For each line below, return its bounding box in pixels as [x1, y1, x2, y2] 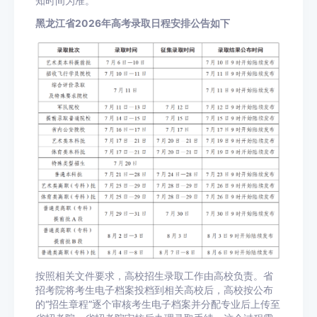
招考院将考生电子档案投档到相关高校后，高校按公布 [35, 284, 273, 296]
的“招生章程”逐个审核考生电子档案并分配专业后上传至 [35, 299, 280, 311]
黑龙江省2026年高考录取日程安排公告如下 [35, 17, 230, 29]
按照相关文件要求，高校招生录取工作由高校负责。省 [35, 270, 273, 282]
